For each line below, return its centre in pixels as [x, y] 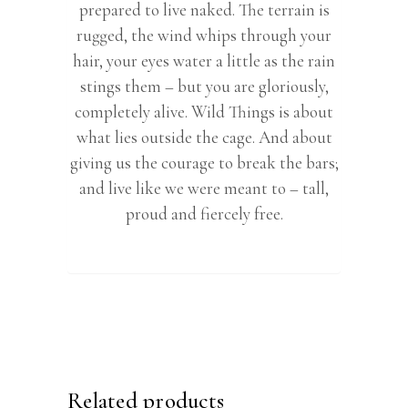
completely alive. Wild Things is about [204, 111]
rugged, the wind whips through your [204, 35]
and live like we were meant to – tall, [204, 188]
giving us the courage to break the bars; [204, 162]
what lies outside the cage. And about [204, 137]
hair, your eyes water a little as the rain [204, 60]
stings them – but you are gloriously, [204, 86]
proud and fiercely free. [204, 213]
